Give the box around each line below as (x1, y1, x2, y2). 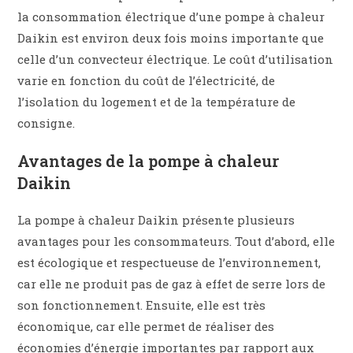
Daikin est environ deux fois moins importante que (17, 30, 325, 46)
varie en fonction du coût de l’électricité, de (17, 72, 276, 88)
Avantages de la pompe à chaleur (17, 150, 280, 171)
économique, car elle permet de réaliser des (17, 318, 275, 334)
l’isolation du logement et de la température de (17, 94, 296, 110)
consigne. (17, 115, 76, 131)
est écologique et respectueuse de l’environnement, (17, 255, 321, 270)
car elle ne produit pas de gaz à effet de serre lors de (17, 276, 326, 292)
